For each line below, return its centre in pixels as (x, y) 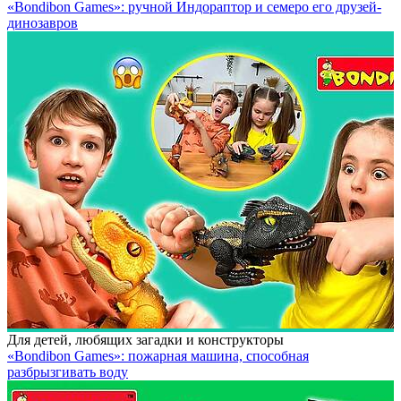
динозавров (43, 23)
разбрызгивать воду (68, 372)
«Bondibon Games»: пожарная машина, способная (158, 356)
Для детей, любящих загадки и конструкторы (145, 340)
